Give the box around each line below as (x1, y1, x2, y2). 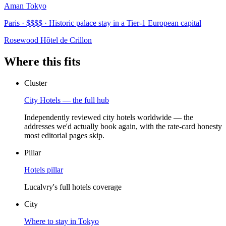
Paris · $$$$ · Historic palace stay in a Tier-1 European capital (4, 19, 201, 28)
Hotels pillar (24, 165, 63, 174)
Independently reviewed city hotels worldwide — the (24, 112, 193, 122)
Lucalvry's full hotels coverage (24, 182, 122, 191)
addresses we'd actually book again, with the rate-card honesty (24, 122, 222, 131)
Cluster (24, 78, 47, 87)
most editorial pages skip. (24, 131, 104, 140)
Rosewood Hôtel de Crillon (4, 36, 92, 45)
